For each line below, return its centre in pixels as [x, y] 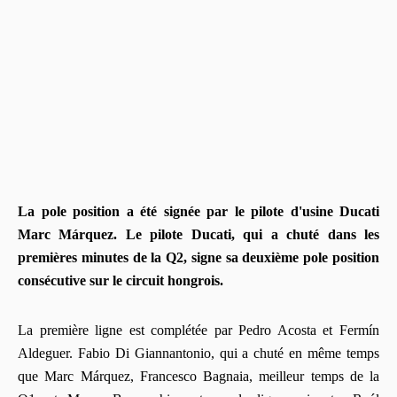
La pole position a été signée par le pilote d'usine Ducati [198, 212]
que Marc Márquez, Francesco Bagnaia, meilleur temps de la [198, 377]
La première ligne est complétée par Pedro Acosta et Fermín [198, 331]
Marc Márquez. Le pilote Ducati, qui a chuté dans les [198, 235]
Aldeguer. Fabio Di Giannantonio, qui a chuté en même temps [198, 354]
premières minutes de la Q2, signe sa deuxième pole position [198, 258]
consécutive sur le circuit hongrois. [121, 281]
